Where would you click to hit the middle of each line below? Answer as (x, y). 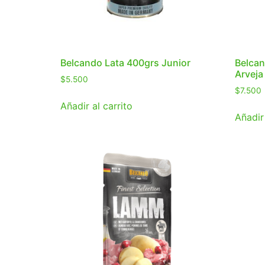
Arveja (249, 74)
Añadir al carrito (96, 106)
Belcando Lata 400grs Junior (125, 63)
